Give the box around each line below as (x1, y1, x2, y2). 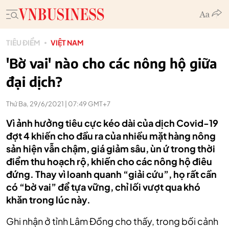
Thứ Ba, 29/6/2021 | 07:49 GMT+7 (6, 100, 110, 108)
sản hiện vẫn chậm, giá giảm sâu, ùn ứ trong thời (6, 143, 215, 154)
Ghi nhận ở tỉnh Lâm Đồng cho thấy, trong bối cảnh (6, 215, 218, 227)
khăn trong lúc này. (6, 194, 90, 205)
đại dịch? (6, 73, 62, 90)
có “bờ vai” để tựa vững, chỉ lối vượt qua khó (6, 181, 200, 193)
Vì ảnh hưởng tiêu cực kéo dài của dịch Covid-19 (6, 117, 218, 129)
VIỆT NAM (51, 38, 84, 47)
